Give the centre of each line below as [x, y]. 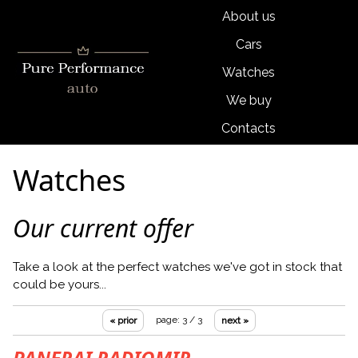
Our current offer [103, 229]
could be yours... [60, 285]
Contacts [249, 129]
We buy [249, 101]
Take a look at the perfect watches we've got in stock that [177, 267]
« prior [123, 321]
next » [235, 321]
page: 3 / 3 [179, 320]
